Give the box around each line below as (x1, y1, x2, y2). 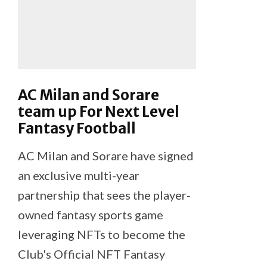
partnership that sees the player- (18, 187, 191, 202)
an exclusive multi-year (18, 167, 139, 182)
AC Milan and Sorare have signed (18, 148, 194, 163)
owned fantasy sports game (18, 207, 163, 222)
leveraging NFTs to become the (18, 226, 185, 241)
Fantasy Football (18, 119, 136, 138)
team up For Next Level (18, 102, 179, 121)
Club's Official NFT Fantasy (18, 246, 165, 261)
